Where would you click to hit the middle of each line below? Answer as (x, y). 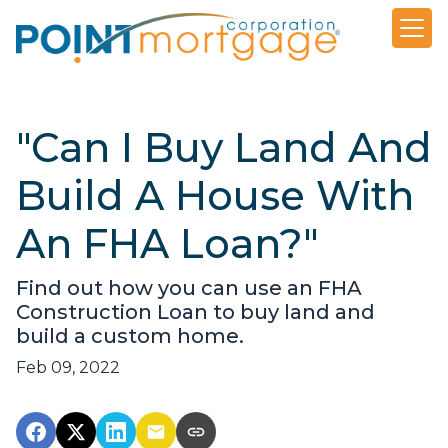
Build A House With (215, 196)
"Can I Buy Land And (224, 148)
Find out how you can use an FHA (189, 288)
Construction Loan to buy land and (195, 312)
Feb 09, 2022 (68, 368)
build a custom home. (130, 336)
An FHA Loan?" (167, 244)
